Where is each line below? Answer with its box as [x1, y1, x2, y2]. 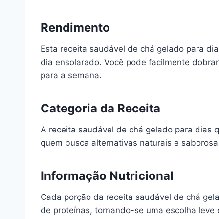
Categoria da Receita [41, 101, 160, 115]
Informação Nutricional [41, 169, 174, 183]
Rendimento [41, 21, 110, 35]
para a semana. [41, 70, 102, 80]
